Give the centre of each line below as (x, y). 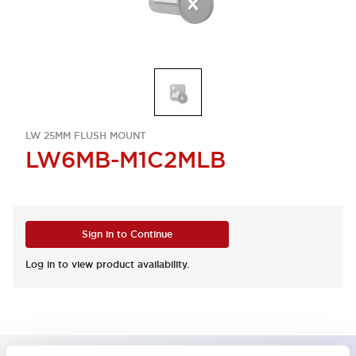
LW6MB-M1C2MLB (126, 160)
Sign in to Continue (127, 234)
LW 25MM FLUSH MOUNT (86, 136)
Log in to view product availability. (107, 265)
